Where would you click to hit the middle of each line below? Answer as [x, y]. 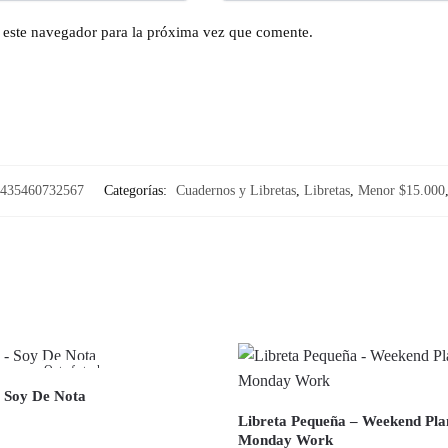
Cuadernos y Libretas [235, 190]
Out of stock [73, 369]
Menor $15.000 [401, 190]
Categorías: [137, 190]
